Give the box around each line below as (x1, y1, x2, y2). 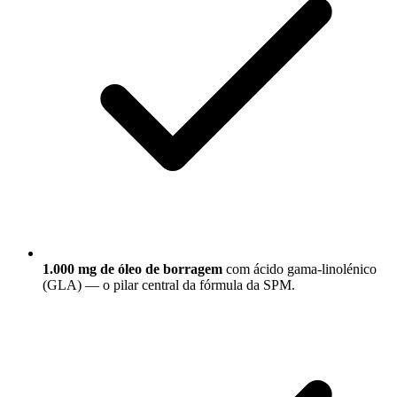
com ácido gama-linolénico (222, 261, 377, 277)
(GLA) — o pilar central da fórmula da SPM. (43, 277, 295, 293)
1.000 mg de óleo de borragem (43, 261, 222, 277)
